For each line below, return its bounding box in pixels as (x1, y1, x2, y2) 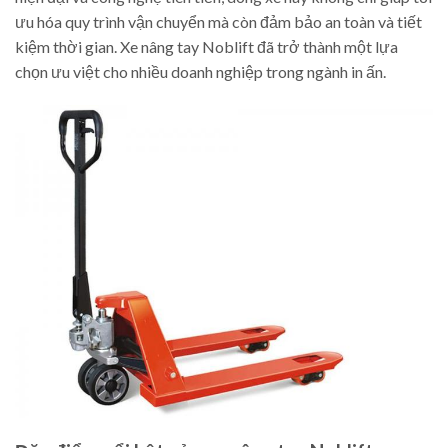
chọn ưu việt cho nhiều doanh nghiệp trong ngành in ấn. (15, 61, 386, 81)
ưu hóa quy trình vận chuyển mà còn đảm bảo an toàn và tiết (15, 11, 422, 31)
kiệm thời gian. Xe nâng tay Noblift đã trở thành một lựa (15, 36, 398, 56)
